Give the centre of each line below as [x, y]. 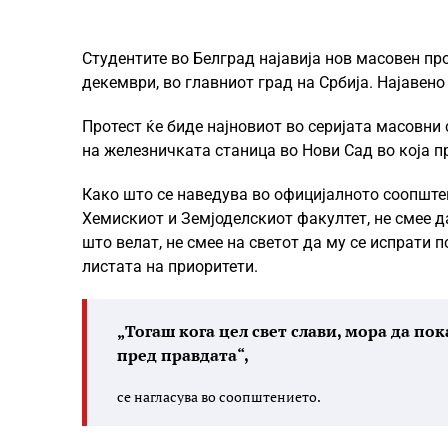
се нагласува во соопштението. [219, 396]
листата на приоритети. [170, 266]
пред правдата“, [183, 355]
